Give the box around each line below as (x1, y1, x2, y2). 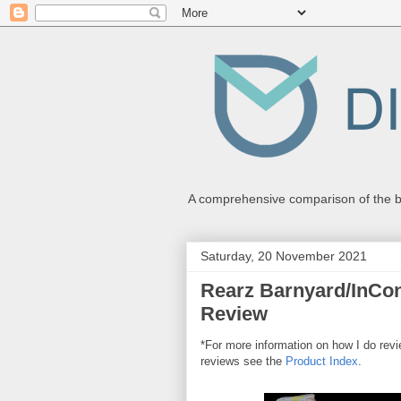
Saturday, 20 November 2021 (200, 249, 367, 263)
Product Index (286, 354, 358, 368)
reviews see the (200, 354, 286, 368)
